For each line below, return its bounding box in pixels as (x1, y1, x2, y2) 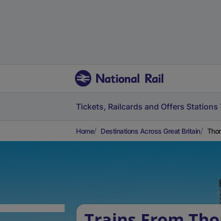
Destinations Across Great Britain (101, 127, 200, 135)
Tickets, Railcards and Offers (76, 102, 184, 111)
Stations (186, 102, 218, 111)
